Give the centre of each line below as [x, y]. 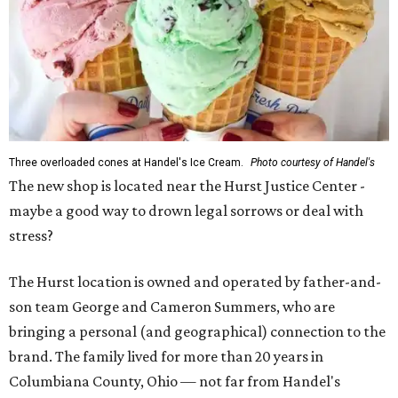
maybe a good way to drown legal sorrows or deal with [186, 211]
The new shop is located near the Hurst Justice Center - [187, 186]
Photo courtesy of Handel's [313, 163]
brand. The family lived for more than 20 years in [166, 356]
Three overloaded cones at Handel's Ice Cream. [126, 163]
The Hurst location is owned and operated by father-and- [195, 282]
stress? [31, 235]
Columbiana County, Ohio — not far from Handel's [175, 381]
